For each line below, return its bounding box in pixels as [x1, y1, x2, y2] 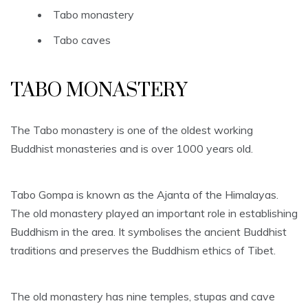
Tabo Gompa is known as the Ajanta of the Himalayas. [10, 188, 278, 202]
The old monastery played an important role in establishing [10, 206, 298, 221]
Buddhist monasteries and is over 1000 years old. [10, 142, 253, 156]
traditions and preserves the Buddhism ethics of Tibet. [10, 243, 276, 258]
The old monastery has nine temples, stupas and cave [10, 289, 275, 304]
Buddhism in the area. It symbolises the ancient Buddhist [10, 225, 287, 239]
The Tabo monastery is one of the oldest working [10, 123, 253, 137]
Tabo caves [53, 33, 111, 47]
